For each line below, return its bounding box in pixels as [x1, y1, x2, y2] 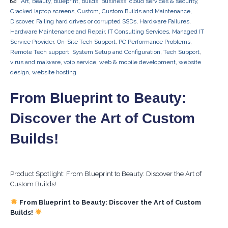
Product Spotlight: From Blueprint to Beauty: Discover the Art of [10, 169, 202, 178]
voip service [64, 58, 96, 66]
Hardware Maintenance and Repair [10, 27, 105, 35]
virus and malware [10, 58, 61, 66]
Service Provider [10, 38, 54, 45]
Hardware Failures [139, 17, 189, 25]
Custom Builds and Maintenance [102, 7, 190, 15]
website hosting [32, 68, 76, 76]
